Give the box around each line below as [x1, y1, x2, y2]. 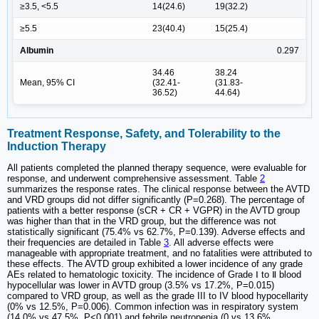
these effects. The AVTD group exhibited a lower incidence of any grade [7, 258, 303, 270]
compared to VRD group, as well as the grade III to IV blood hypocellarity [7, 291, 308, 302]
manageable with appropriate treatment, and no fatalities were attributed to [7, 248, 312, 259]
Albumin [20, 45, 53, 56]
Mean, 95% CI [20, 77, 75, 88]
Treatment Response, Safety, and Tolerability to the [7, 127, 281, 140]
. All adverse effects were [169, 237, 273, 249]
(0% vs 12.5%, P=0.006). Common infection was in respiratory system [7, 301, 298, 313]
